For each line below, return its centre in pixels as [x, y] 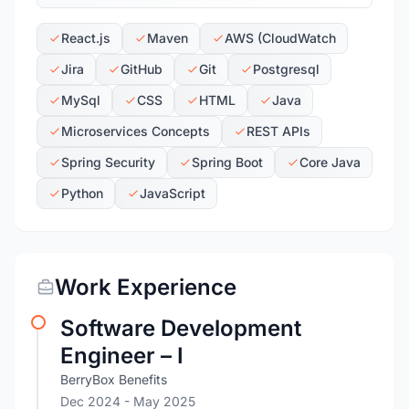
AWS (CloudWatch [280, 38]
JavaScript [173, 193]
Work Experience [146, 287]
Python [82, 193]
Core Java [330, 162]
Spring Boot [227, 162]
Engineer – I [122, 356]
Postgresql [286, 69]
